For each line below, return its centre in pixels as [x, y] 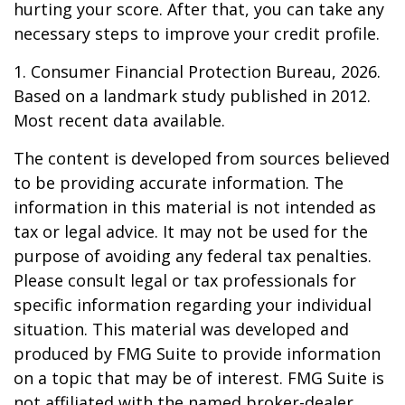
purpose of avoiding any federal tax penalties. [193, 256]
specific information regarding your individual [193, 305]
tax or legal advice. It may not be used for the [191, 231]
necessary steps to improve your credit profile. [197, 33]
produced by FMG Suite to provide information [197, 353]
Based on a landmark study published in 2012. [192, 96]
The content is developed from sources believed [202, 158]
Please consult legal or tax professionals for [185, 280]
